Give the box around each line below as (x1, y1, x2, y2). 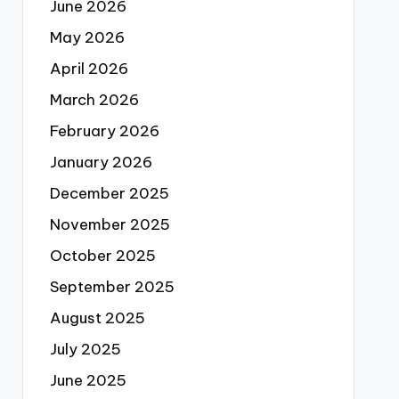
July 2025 (49, 339, 121, 359)
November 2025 (49, 215, 170, 234)
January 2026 (49, 152, 152, 172)
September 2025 (49, 277, 175, 297)
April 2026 (49, 59, 128, 78)
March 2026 (49, 90, 139, 110)
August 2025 (49, 308, 145, 328)
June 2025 (49, 370, 126, 390)
